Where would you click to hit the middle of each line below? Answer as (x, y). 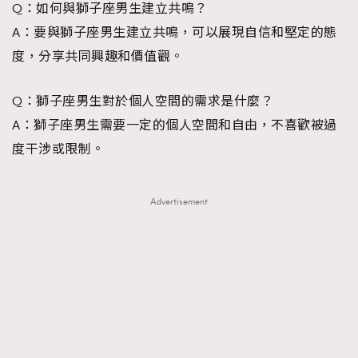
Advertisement (179, 201)
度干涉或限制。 (58, 149)
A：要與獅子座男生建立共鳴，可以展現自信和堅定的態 (175, 32)
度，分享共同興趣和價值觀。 (98, 56)
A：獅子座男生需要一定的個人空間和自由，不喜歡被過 (175, 125)
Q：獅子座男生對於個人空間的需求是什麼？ (143, 101)
